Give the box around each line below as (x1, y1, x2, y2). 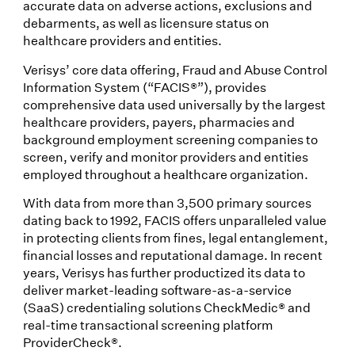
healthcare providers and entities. (22, 32, 222, 49)
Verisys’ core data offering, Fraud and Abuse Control (22, 60, 327, 78)
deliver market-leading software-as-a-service (22, 281, 292, 298)
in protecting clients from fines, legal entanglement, (22, 228, 328, 246)
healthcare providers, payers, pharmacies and (22, 113, 295, 130)
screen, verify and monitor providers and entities (22, 147, 308, 165)
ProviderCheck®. (22, 333, 122, 350)
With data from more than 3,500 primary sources (22, 193, 311, 211)
